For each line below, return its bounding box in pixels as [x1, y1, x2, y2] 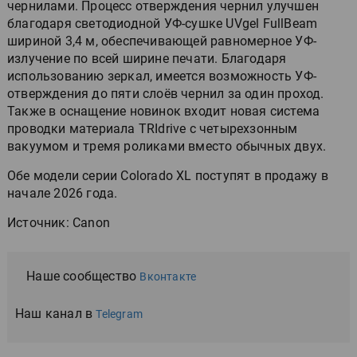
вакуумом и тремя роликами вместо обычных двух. [7, 138, 327, 154]
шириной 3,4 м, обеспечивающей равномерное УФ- [7, 33, 317, 49]
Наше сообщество [26, 268, 140, 284]
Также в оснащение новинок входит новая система [7, 103, 320, 119]
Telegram [96, 307, 143, 320]
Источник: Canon [7, 214, 110, 230]
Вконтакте [139, 269, 197, 283]
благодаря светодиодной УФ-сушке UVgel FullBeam [7, 15, 318, 31]
